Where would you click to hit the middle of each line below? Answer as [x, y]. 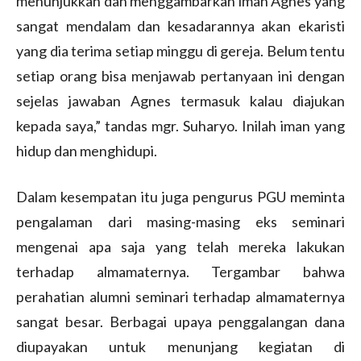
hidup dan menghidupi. [87, 150]
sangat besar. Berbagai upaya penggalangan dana [180, 321]
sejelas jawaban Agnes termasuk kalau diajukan [180, 100]
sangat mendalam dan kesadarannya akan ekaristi [180, 25]
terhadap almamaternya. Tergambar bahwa [180, 271]
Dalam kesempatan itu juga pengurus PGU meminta [180, 196]
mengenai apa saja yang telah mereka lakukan [180, 246]
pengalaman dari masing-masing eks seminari [180, 221]
